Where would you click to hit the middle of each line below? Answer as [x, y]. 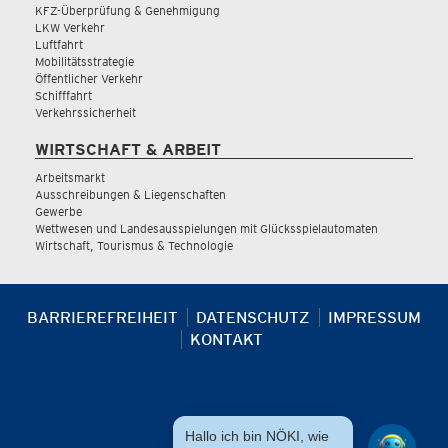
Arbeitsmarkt [70, 177]
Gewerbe [58, 211]
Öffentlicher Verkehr [89, 78]
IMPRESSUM [374, 317]
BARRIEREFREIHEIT [102, 317]
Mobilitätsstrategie [84, 61]
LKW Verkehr [70, 27]
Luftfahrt [59, 44]
